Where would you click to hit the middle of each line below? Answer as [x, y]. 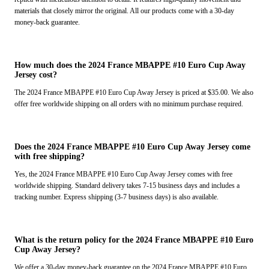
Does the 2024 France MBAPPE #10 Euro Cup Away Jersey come [132, 147]
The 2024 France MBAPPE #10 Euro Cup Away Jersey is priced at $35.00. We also [134, 93]
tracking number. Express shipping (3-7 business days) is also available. [116, 197]
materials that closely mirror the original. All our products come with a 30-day [124, 11]
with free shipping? [50, 157]
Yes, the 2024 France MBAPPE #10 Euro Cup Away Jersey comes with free [123, 174]
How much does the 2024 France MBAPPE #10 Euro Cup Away [130, 65]
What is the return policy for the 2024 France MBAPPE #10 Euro [134, 240]
